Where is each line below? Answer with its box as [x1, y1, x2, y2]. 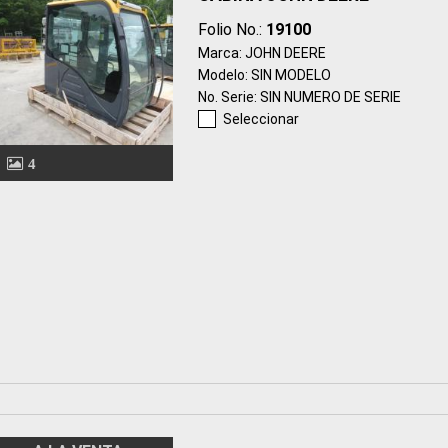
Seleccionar [222, 110, 299, 127]
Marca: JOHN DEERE [197, 44, 326, 61]
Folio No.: [197, 19, 266, 39]
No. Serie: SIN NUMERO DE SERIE [197, 88, 401, 105]
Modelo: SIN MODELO [197, 66, 331, 83]
